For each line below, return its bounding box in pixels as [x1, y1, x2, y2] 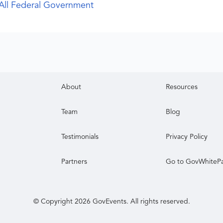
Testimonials [61, 133, 99, 141]
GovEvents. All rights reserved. [90, 198, 190, 206]
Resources [166, 84, 198, 91]
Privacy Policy [166, 133, 208, 141]
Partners [61, 158, 88, 166]
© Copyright [33, 198, 75, 206]
